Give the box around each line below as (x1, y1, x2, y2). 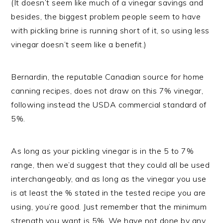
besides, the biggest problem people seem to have (11, 11, 201, 21)
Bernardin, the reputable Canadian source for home (11, 71, 204, 82)
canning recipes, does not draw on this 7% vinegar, (11, 85, 204, 96)
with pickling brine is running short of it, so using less (11, 25, 210, 35)
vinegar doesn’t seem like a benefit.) (11, 39, 147, 49)
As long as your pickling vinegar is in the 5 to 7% (11, 145, 194, 156)
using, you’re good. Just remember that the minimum (11, 201, 207, 212)
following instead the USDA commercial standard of (11, 99, 207, 110)
